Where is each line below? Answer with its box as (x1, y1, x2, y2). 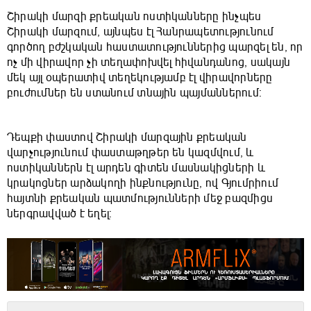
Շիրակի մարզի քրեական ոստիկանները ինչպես (7, 9, 262, 24)
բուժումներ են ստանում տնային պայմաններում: (7, 85, 262, 100)
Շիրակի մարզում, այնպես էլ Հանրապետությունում (7, 24, 274, 39)
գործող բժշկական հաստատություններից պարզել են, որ (7, 40, 303, 54)
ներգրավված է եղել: (7, 206, 112, 221)
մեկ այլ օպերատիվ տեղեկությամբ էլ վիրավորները (7, 70, 273, 85)
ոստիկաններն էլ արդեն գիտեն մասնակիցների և (7, 160, 265, 175)
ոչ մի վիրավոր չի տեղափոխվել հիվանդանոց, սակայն (7, 55, 291, 69)
